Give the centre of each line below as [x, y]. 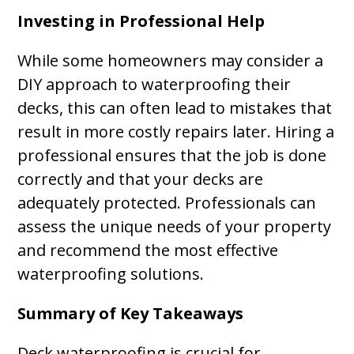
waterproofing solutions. [111, 274]
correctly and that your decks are [141, 179]
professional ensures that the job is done [172, 155]
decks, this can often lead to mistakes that [175, 108]
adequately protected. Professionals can [167, 203]
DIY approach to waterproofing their [154, 84]
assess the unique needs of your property [175, 226]
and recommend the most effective [148, 250]
